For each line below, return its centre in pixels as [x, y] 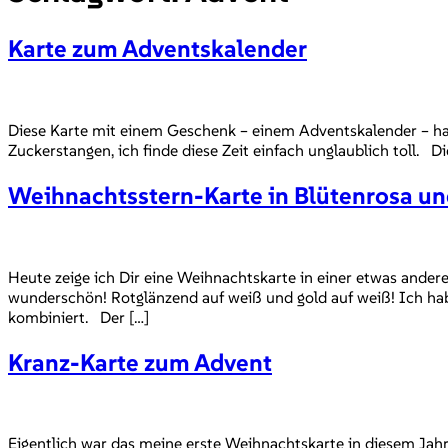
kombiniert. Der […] [78, 316]
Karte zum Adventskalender [157, 48]
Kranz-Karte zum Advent [140, 362]
